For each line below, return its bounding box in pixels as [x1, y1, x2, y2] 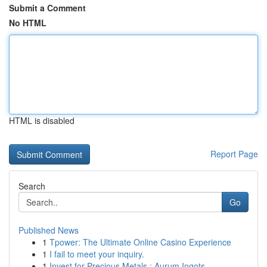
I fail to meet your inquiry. [49, 248, 144, 260]
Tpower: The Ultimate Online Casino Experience [49, 236, 231, 248]
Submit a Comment [9, 2, 86, 14]
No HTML [9, 17, 46, 29]
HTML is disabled [9, 114, 74, 126]
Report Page [210, 148, 258, 160]
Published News [18, 224, 79, 236]
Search [18, 180, 45, 192]
